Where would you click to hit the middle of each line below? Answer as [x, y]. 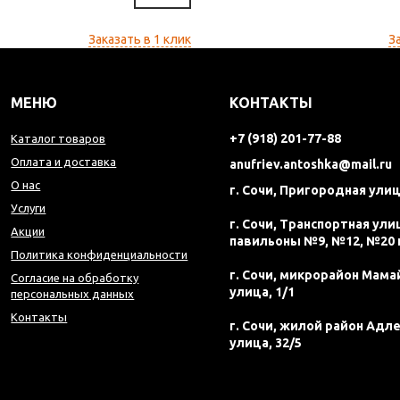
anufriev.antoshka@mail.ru [311, 165]
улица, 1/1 [262, 292]
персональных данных [73, 294]
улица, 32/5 [266, 343]
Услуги [29, 208]
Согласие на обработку [75, 278]
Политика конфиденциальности [100, 255]
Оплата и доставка [64, 162]
